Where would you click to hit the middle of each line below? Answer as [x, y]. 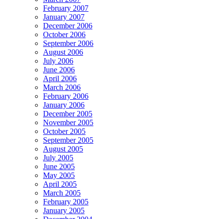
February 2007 [66, 8]
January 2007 [64, 17]
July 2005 [58, 158]
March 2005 [62, 193]
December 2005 [68, 114]
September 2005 [68, 140]
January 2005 [64, 210]
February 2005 [66, 202]
